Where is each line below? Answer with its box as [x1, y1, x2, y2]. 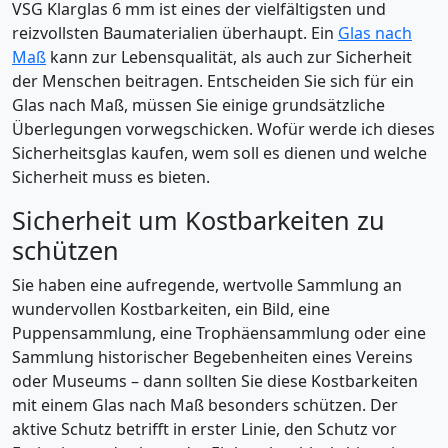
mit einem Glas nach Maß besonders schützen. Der [12, 394, 398, 417]
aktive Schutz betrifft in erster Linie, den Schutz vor [12, 418, 397, 441]
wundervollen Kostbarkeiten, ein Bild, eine [12, 298, 330, 321]
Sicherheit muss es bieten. [12, 166, 210, 189]
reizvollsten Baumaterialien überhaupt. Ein [12, 22, 338, 45]
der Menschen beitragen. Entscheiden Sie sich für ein [12, 70, 414, 93]
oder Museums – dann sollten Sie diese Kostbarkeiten [12, 370, 418, 393]
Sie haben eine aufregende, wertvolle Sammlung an [12, 274, 402, 297]
